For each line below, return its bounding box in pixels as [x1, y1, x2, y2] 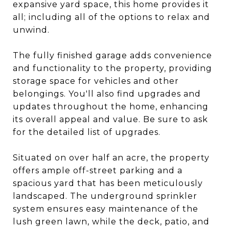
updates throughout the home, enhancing [13, 102, 209, 111]
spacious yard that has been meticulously [13, 178, 203, 188]
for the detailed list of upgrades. [13, 127, 161, 137]
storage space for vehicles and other [13, 76, 179, 86]
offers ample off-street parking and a [13, 166, 182, 175]
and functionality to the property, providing [13, 63, 212, 73]
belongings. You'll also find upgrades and [13, 89, 201, 99]
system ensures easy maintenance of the [13, 204, 198, 214]
